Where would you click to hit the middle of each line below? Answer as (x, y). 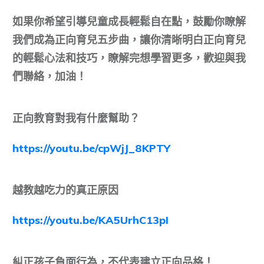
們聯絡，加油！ (49, 77)
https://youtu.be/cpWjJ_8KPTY (91, 148)
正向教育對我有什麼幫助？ (76, 118)
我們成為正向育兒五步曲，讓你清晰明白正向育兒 (129, 40)
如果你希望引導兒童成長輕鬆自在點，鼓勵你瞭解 (129, 22)
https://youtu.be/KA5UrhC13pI (90, 220)
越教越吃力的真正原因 (65, 190)
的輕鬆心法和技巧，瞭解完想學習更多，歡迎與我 (129, 58)
